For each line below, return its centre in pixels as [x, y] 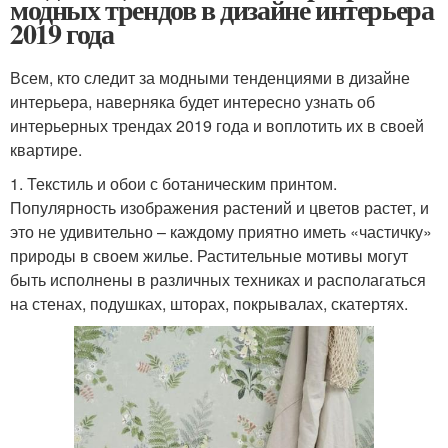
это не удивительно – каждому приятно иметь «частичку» [221, 231]
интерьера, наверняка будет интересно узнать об [192, 101]
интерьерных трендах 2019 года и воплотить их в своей [217, 125]
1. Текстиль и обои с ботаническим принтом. [173, 183]
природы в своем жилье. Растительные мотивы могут [209, 255]
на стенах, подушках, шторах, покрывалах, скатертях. [209, 303]
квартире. [46, 149]
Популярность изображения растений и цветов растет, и [219, 207]
